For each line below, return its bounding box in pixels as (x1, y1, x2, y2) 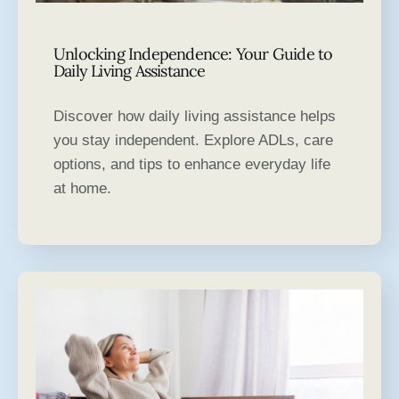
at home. (53, 180, 111, 198)
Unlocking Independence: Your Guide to (53, 44, 333, 65)
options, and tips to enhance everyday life (53, 156, 330, 174)
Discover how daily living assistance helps (53, 108, 336, 126)
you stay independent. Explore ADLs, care (53, 132, 333, 150)
